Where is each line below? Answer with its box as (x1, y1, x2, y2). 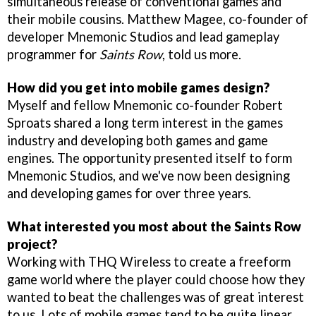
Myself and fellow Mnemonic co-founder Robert (7, 97, 283, 113)
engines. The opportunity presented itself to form (7, 150, 292, 166)
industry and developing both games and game (7, 132, 268, 148)
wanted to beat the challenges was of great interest (7, 288, 304, 305)
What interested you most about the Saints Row (7, 218, 301, 234)
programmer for (7, 46, 99, 62)
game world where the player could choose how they (7, 271, 305, 287)
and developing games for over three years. (7, 185, 251, 201)
